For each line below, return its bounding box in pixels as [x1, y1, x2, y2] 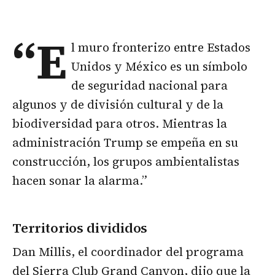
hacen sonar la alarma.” [12, 172, 147, 189]
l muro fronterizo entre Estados [71, 39, 251, 56]
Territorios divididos [12, 219, 148, 238]
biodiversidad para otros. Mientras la [12, 115, 227, 132]
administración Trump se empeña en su [12, 134, 238, 151]
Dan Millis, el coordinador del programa [12, 244, 244, 260]
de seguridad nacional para [71, 77, 228, 94]
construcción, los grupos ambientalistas [12, 153, 239, 170]
